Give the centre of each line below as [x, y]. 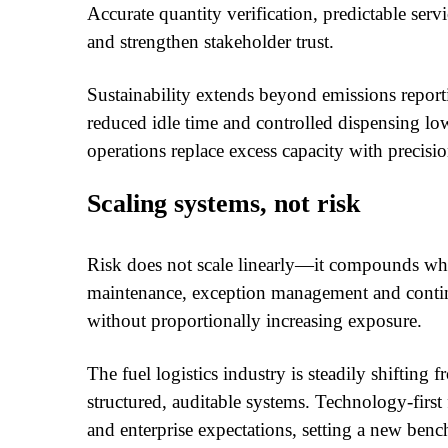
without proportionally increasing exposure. [254, 320]
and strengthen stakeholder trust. [210, 41]
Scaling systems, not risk [223, 203]
